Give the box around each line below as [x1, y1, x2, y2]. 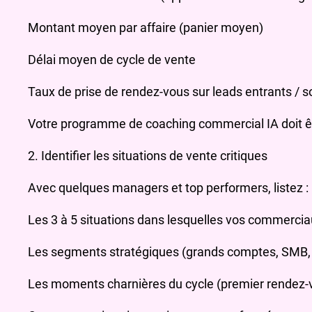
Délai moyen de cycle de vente [28, 52, 196, 68]
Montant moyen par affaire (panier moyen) [28, 20, 263, 36]
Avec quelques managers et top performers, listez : [28, 180, 309, 196]
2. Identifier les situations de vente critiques [28, 148, 267, 164]
